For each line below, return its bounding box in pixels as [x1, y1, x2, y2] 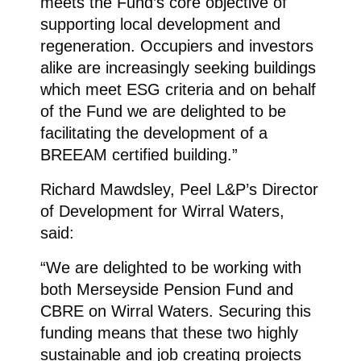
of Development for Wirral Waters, [39, 201, 284, 220]
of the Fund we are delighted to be [39, 102, 286, 120]
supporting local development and [39, 15, 280, 33]
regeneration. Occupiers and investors [39, 36, 313, 55]
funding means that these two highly [39, 323, 298, 342]
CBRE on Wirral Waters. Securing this [39, 301, 311, 320]
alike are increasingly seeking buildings [39, 58, 316, 77]
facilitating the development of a [39, 123, 268, 142]
